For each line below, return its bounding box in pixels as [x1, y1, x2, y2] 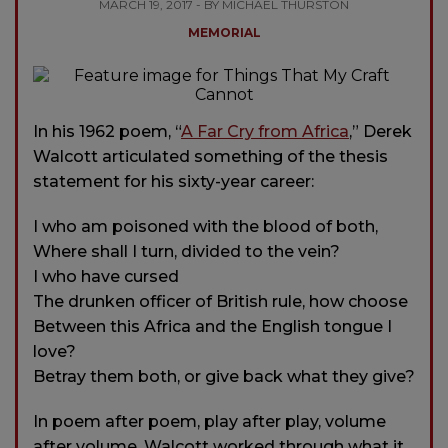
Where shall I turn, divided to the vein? [33, 241, 340, 261]
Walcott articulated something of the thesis [33, 146, 388, 166]
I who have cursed [33, 266, 179, 286]
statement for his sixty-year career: [33, 171, 314, 191]
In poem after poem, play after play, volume [33, 411, 386, 431]
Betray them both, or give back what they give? [33, 366, 415, 386]
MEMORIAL [187, 24, 261, 40]
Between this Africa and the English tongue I [33, 316, 392, 336]
